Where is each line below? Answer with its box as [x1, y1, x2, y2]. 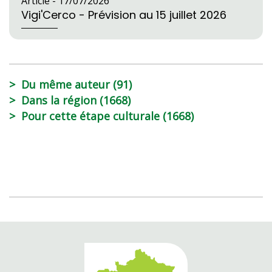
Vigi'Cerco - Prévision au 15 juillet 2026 [21, 7, 226, 23]
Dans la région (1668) [21, 93, 131, 108]
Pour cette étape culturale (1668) [21, 109, 194, 124]
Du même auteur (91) [21, 77, 132, 92]
